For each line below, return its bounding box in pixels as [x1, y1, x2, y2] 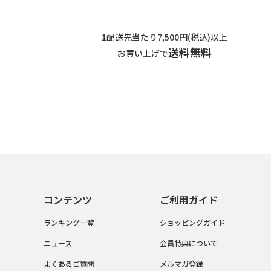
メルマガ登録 [160, 258, 203, 269]
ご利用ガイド [160, 192, 218, 207]
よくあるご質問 [44, 258, 94, 269]
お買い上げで [117, 47, 168, 60]
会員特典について [160, 237, 218, 248]
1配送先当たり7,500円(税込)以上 [102, 31, 227, 44]
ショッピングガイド [160, 217, 225, 227]
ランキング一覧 [44, 217, 94, 227]
